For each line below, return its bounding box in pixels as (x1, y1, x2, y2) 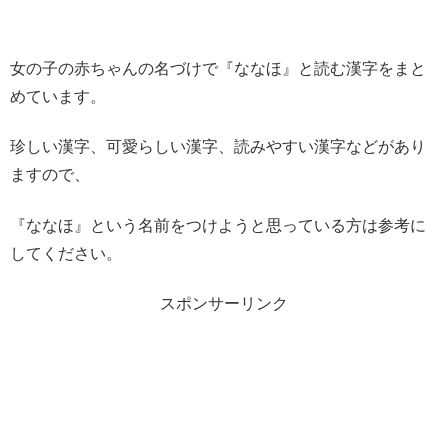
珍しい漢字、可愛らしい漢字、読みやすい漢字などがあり (10, 138, 426, 156)
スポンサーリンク (160, 295, 288, 313)
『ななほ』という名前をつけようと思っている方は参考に (10, 216, 426, 234)
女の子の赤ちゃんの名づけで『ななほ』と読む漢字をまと (10, 60, 426, 78)
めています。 (10, 88, 106, 106)
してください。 (10, 244, 122, 262)
